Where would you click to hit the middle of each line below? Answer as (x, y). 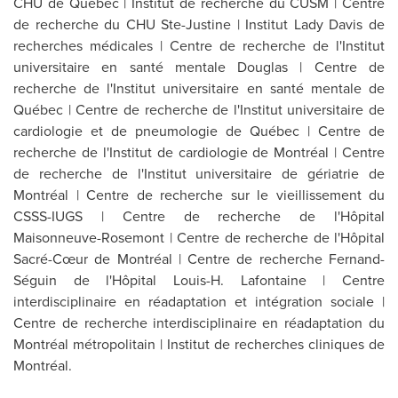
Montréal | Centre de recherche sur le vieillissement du (199, 195)
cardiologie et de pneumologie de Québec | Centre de (199, 131)
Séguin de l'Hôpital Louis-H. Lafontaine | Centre (199, 280)
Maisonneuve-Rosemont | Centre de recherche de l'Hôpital (199, 238)
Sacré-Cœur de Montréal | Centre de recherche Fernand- (199, 259)
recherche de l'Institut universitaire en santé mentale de (199, 88)
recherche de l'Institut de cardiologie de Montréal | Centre (199, 152)
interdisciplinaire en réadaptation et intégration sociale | (199, 302)
